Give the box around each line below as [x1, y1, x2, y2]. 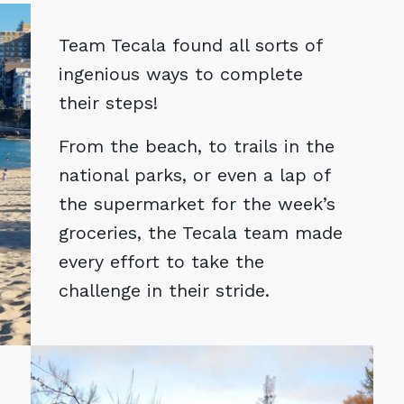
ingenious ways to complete [58, 62, 303, 85]
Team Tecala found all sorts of [58, 33, 322, 56]
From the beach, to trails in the [58, 134, 335, 157]
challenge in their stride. [58, 279, 270, 301]
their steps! [58, 91, 164, 114]
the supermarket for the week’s [58, 192, 335, 215]
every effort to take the [58, 250, 264, 272]
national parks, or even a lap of [58, 163, 330, 186]
